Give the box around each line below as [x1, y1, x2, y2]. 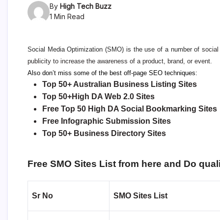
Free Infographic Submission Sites [42, 117, 171, 126]
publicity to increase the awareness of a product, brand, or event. [27, 57, 212, 65]
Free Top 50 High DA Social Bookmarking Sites [42, 105, 217, 113]
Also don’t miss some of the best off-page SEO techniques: [27, 69, 197, 77]
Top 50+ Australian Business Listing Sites [42, 80, 197, 89]
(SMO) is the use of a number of [105, 46, 202, 54]
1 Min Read [50, 12, 84, 21]
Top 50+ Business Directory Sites [42, 129, 166, 138]
